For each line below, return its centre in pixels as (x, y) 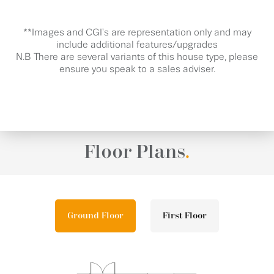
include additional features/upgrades (137, 45)
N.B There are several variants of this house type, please (137, 57)
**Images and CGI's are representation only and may (137, 33)
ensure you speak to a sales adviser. (137, 69)
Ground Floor (95, 216)
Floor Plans (134, 153)
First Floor (185, 216)
